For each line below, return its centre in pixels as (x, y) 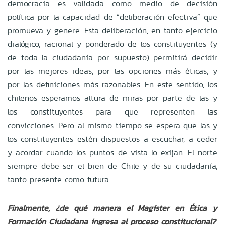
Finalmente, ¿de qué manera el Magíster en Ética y (113, 208)
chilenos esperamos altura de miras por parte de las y (113, 98)
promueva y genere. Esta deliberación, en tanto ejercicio (113, 30)
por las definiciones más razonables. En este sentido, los (113, 84)
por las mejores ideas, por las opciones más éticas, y (113, 71)
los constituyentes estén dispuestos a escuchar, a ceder (113, 139)
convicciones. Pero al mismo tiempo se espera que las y (113, 125)
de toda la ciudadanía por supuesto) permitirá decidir (113, 57)
